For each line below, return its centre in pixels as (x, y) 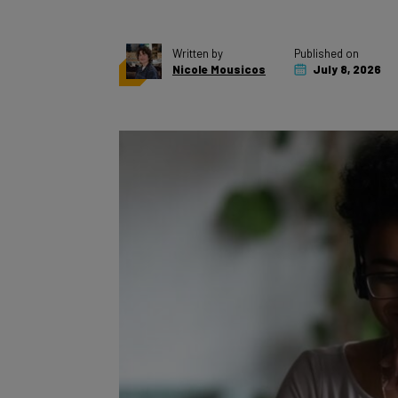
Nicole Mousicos (219, 50)
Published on (326, 34)
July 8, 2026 (346, 50)
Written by (198, 34)
